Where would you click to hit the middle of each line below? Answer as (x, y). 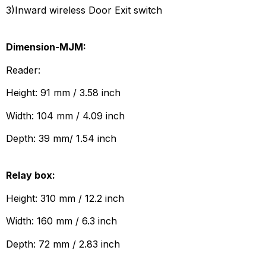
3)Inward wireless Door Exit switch (84, 10)
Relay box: (31, 175)
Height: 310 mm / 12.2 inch (65, 198)
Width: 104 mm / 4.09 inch (65, 115)
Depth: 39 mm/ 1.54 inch (61, 139)
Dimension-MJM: (46, 47)
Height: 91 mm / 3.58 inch (63, 93)
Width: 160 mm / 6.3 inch (61, 221)
